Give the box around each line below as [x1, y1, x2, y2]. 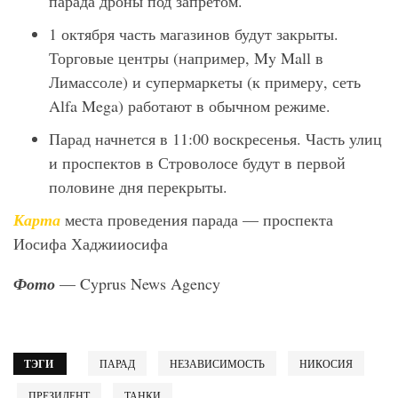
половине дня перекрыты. [49, 175, 227, 197]
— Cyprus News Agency [60, 272, 220, 294]
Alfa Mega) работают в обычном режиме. [49, 94, 330, 116]
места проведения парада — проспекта [65, 208, 333, 230]
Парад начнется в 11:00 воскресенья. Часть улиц [49, 127, 382, 149]
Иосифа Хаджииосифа [13, 232, 168, 254]
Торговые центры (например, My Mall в [49, 46, 323, 68]
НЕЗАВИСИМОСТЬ [170, 355, 265, 370]
